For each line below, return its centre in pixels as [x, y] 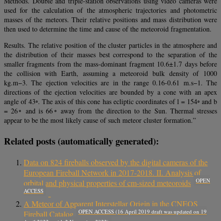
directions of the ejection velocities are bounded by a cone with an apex [110, 92]
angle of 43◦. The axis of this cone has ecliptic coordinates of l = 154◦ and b [110, 102]
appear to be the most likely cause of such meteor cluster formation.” [100, 120]
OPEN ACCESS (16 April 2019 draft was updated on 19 [143, 211]
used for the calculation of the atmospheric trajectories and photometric [110, 10]
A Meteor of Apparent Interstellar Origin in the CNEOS [111, 203]
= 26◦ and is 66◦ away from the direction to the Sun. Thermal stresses [110, 111]
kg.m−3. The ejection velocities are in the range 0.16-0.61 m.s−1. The [110, 83]
